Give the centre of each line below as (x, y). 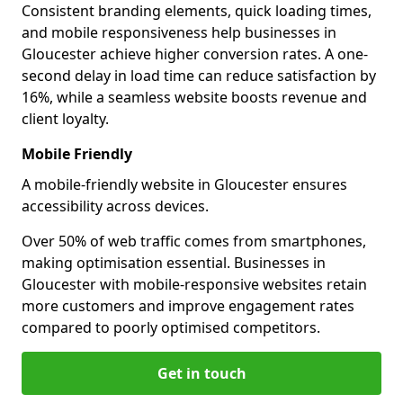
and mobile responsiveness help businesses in (179, 32)
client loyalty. (65, 119)
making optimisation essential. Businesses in (174, 263)
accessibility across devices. (115, 206)
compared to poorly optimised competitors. (171, 327)
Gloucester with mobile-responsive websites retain (194, 284)
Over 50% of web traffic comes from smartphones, (194, 241)
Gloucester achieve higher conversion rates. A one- (195, 54)
